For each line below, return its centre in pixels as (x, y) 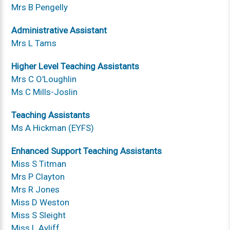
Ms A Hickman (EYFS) (53, 128)
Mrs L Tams (34, 43)
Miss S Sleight (40, 215)
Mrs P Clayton (38, 176)
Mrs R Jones (36, 189)
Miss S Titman (39, 164)
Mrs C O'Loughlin (44, 79)
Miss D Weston (41, 202)
